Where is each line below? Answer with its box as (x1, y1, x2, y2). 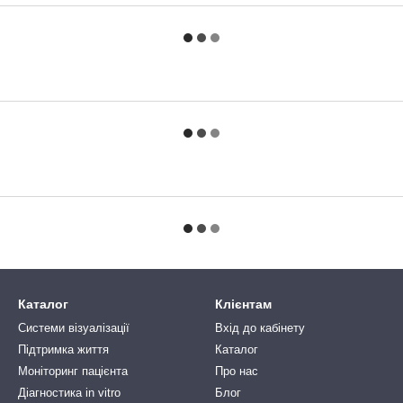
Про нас (215, 364, 258, 378)
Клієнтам (215, 297, 272, 311)
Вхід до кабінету (215, 321, 305, 335)
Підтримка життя (18, 343, 109, 356)
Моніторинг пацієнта (18, 364, 128, 378)
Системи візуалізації (18, 321, 130, 335)
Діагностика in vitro (18, 386, 121, 399)
